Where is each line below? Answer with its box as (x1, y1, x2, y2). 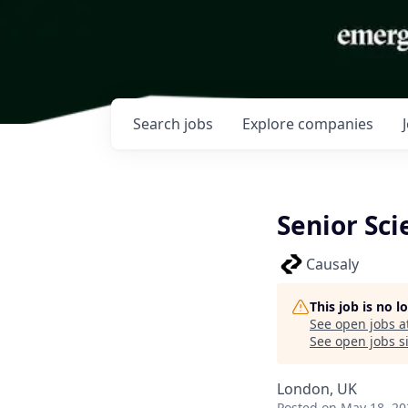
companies (298, 114, 373, 134)
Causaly (306, 254, 359, 274)
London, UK (277, 379, 357, 399)
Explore (242, 114, 298, 134)
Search (133, 114, 184, 134)
